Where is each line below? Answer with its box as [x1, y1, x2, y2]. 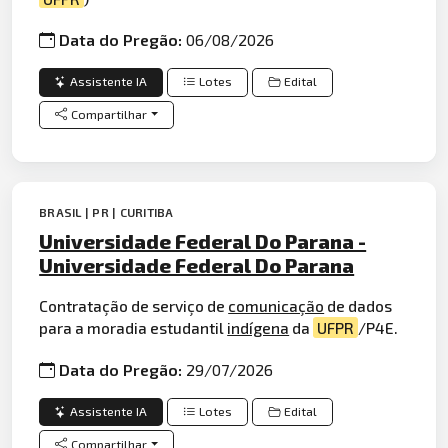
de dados [324, 296, 393, 316]
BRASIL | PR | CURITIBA [39, 204, 174, 219]
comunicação [228, 296, 325, 316]
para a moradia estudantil [39, 318, 228, 338]
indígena [227, 318, 290, 338]
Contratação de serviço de [39, 296, 229, 316]
